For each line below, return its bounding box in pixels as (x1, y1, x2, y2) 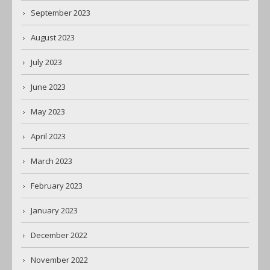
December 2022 (31, 230, 87, 241)
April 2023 (31, 131, 66, 142)
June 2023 (31, 81, 66, 93)
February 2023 (31, 180, 83, 192)
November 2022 (31, 254, 88, 266)
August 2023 (31, 32, 75, 43)
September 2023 (31, 7, 90, 19)
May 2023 (31, 106, 65, 118)
